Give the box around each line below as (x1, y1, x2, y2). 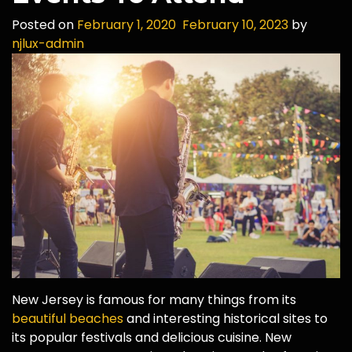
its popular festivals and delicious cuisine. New (12, 328, 291, 347)
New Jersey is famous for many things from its (12, 291, 296, 310)
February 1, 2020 (77, 16, 176, 34)
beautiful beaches (12, 310, 123, 328)
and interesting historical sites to (123, 310, 328, 328)
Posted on (12, 16, 77, 34)
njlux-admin (12, 35, 84, 53)
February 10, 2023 (182, 16, 288, 34)
